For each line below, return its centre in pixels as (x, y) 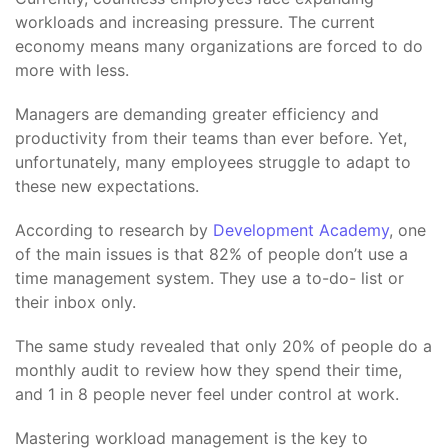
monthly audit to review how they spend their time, (208, 370)
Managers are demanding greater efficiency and (197, 114)
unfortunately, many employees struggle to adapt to (213, 162)
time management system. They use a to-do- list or (209, 278)
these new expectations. (107, 186)
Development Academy (301, 230)
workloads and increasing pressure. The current (195, 22)
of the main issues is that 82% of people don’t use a (211, 254)
